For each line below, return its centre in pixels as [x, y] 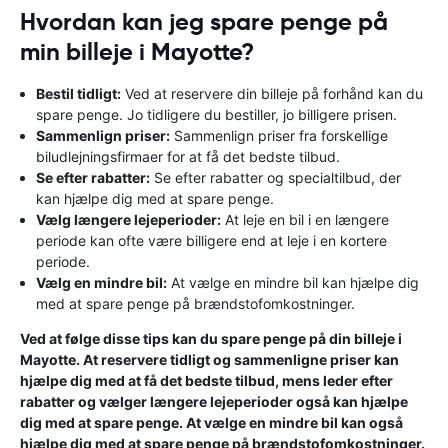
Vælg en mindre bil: [101, 282]
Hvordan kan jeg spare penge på [204, 22]
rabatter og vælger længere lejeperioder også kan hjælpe [214, 401]
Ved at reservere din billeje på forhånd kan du [272, 93]
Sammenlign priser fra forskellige [279, 135]
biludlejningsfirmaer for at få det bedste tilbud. [188, 156]
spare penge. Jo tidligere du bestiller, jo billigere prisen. [216, 114]
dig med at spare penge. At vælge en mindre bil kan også [211, 422]
